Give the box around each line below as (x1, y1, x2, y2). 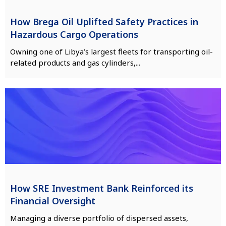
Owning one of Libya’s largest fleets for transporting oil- (10, 46, 213, 56)
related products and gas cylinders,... (10, 57, 140, 68)
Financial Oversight (10, 194, 95, 207)
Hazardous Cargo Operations (10, 28, 138, 40)
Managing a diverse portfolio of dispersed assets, (10, 212, 188, 223)
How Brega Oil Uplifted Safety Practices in (10, 15, 198, 28)
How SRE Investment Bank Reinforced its (10, 182, 193, 194)
